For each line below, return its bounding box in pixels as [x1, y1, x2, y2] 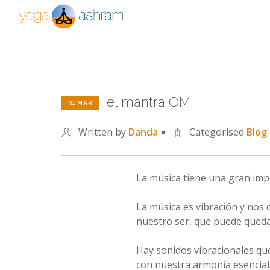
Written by [78, 125, 128, 139]
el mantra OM [107, 94, 190, 110]
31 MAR [69, 99, 92, 107]
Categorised [189, 125, 246, 139]
